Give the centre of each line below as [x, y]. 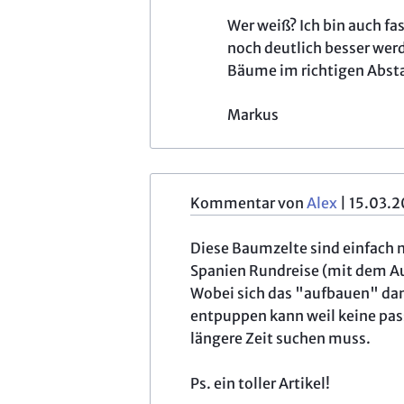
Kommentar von [248, 202]
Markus [252, 114]
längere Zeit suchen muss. [280, 338]
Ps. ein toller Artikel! [260, 383]
